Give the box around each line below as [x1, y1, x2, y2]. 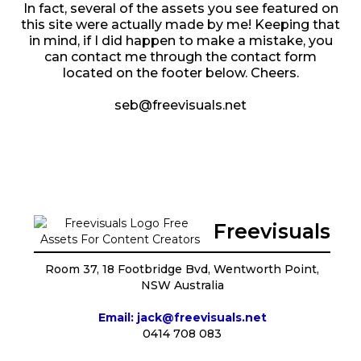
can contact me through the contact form [44, 48, 317, 64]
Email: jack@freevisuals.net [98, 309, 267, 325]
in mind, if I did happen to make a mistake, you [28, 32, 333, 48]
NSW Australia [140, 277, 224, 293]
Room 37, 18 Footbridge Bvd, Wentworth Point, [45, 261, 319, 276]
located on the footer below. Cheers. [62, 64, 299, 81]
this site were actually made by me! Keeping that [21, 16, 340, 32]
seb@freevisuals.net [114, 97, 247, 113]
